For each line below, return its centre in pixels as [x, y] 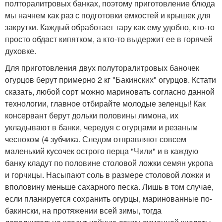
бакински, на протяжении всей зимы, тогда [83, 211]
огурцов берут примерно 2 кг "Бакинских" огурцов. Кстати [111, 80]
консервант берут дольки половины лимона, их [92, 115]
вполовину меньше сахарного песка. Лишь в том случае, [109, 187]
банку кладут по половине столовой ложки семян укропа [109, 163]
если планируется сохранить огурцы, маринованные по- [109, 199]
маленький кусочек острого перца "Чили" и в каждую [102, 151]
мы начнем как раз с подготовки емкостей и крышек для [108, 15]
